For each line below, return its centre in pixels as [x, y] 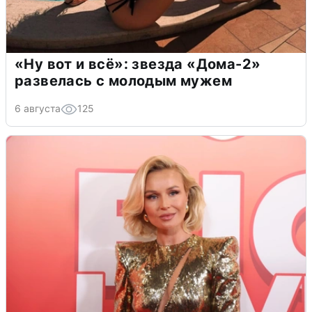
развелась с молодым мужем [123, 80]
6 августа [38, 108]
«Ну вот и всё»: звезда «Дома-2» [138, 64]
